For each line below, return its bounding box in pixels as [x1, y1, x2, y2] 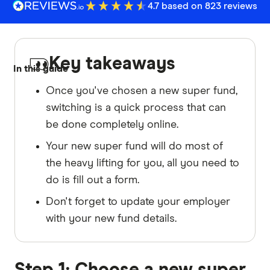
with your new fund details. [46, 213, 177, 224]
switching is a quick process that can [46, 102, 226, 113]
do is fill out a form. [46, 174, 139, 186]
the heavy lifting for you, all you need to [46, 157, 239, 169]
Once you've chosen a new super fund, [46, 85, 237, 96]
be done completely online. [46, 119, 178, 130]
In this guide [13, 64, 68, 74]
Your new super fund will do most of [46, 140, 223, 152]
